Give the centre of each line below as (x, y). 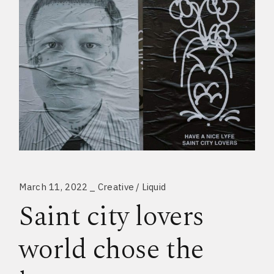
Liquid (154, 187)
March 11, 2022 (54, 187)
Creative (116, 187)
